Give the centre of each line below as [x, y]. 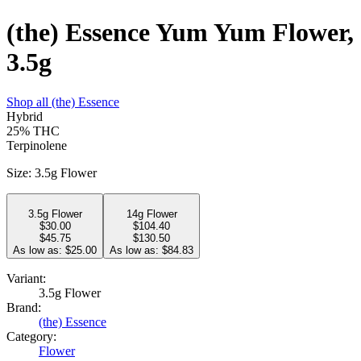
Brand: [24, 307]
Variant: [26, 278]
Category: [31, 336]
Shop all [29, 102]
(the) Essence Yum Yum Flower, [180, 33]
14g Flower [151, 214]
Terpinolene [37, 145]
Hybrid [25, 116]
